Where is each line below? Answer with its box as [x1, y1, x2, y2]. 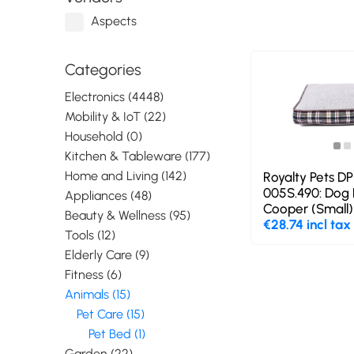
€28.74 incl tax [263, 216, 352, 232]
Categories [65, 60, 142, 79]
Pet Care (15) [77, 307, 145, 322]
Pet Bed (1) [88, 326, 146, 341]
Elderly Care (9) [65, 247, 150, 262]
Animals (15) [65, 287, 131, 302]
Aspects [91, 13, 137, 28]
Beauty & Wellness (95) [65, 208, 191, 223]
